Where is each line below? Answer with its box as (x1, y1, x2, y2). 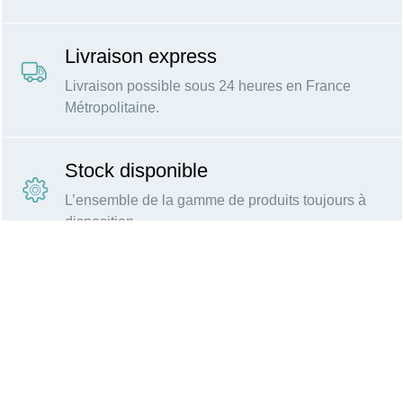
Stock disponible (65, 159, 208, 183)
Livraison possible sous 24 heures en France (65, 78, 351, 94)
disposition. (65, 214, 138, 230)
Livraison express (65, 45, 217, 68)
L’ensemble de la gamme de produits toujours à (65, 193, 366, 209)
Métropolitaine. (65, 100, 159, 116)
